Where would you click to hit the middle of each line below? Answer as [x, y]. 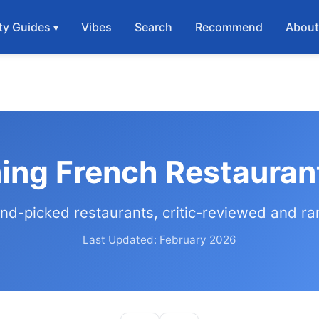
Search [154, 27]
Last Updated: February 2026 [159, 240]
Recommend [229, 27]
